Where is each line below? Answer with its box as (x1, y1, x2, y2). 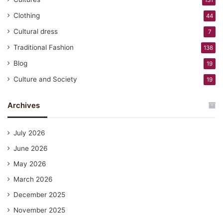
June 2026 (13, 144, 48, 153)
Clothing (13, 11, 40, 20)
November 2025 (13, 206, 65, 215)
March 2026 (13, 175, 53, 184)
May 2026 (13, 160, 46, 168)
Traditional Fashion (13, 43, 74, 52)
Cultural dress (13, 27, 58, 36)
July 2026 (13, 129, 45, 137)
